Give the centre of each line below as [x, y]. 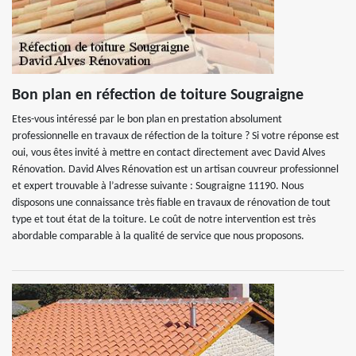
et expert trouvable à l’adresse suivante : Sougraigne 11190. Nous [158, 186]
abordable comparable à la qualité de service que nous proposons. [158, 236]
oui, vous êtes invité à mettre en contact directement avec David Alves [168, 153]
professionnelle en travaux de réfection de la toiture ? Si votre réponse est [176, 136]
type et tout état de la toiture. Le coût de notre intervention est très [164, 220]
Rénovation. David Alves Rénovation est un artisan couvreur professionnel [175, 170]
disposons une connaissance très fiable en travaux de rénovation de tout [171, 203]
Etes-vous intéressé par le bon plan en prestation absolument [147, 120]
